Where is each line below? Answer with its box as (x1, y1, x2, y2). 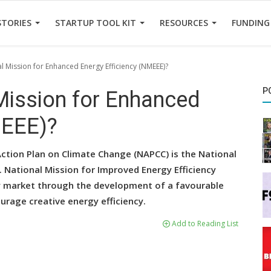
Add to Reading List (170, 218, 238, 229)
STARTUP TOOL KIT (55, 17, 139, 28)
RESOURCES (160, 17, 211, 28)
